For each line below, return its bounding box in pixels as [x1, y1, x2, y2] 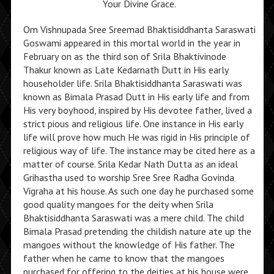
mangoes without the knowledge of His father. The [23, 239, 235, 251]
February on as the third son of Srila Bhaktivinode [23, 50, 226, 62]
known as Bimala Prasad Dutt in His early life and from [23, 91, 250, 103]
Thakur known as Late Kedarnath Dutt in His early [23, 64, 229, 76]
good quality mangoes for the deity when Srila [23, 198, 213, 210]
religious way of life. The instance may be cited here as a [23, 144, 255, 157]
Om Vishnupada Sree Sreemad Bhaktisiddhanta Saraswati [23, 23, 256, 35]
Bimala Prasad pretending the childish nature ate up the [23, 225, 251, 237]
